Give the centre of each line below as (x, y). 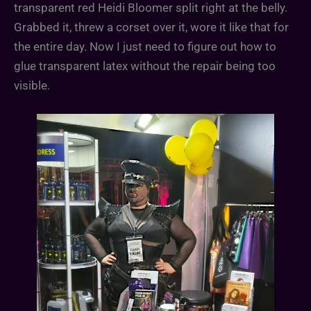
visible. (32, 86)
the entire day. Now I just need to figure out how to (145, 47)
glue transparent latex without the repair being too (145, 66)
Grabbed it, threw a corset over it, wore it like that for (151, 27)
